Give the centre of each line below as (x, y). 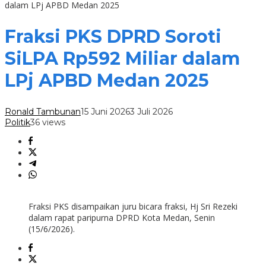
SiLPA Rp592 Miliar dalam (122, 59)
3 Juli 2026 (151, 112)
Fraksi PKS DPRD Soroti (113, 37)
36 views (48, 123)
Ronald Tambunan (43, 112)
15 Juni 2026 (105, 112)
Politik (18, 123)
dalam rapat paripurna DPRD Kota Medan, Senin (122, 218)
